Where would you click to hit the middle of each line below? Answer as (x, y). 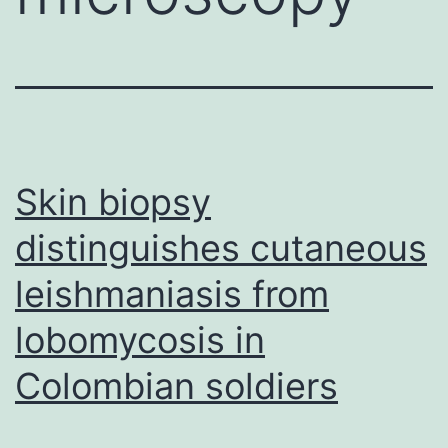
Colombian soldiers (176, 385)
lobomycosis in (140, 339)
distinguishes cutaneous (221, 247)
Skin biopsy (113, 201)
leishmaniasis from (172, 293)
